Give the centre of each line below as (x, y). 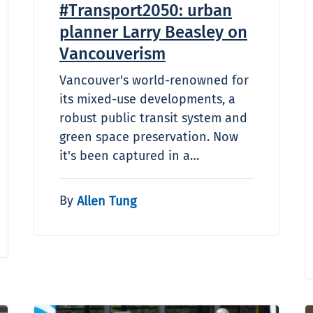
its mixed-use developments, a (147, 99)
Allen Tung (107, 201)
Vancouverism (112, 53)
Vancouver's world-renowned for (154, 80)
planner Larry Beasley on (153, 32)
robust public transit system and (153, 118)
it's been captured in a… (129, 155)
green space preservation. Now (149, 137)
